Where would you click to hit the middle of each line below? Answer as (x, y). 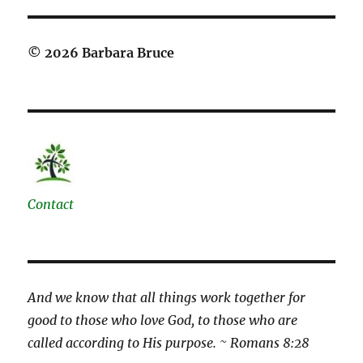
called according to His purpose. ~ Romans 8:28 (169, 343)
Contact (51, 205)
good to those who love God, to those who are (163, 320)
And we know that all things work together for (167, 298)
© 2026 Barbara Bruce (103, 52)
